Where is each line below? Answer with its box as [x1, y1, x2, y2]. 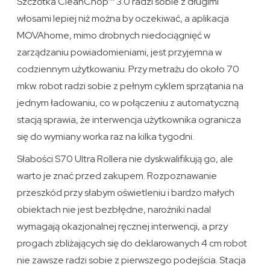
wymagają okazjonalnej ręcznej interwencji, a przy [17, 219, 228, 233]
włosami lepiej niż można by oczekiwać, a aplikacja [17, 11, 230, 25]
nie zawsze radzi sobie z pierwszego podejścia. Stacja [17, 253, 246, 266]
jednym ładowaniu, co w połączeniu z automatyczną [17, 96, 239, 109]
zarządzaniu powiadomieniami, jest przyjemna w [17, 45, 222, 58]
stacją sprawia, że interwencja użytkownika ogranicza [17, 113, 242, 126]
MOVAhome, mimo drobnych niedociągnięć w [17, 28, 211, 42]
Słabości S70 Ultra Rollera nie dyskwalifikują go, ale [17, 152, 234, 165]
